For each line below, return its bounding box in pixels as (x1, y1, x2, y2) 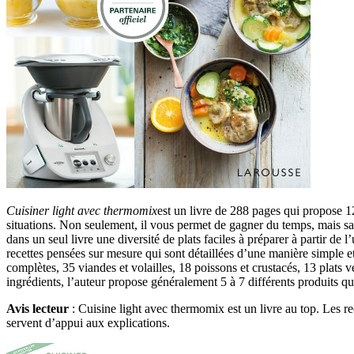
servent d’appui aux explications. (6, 316, 170, 330)
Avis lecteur (6, 302, 69, 316)
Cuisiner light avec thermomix (6, 204, 157, 218)
